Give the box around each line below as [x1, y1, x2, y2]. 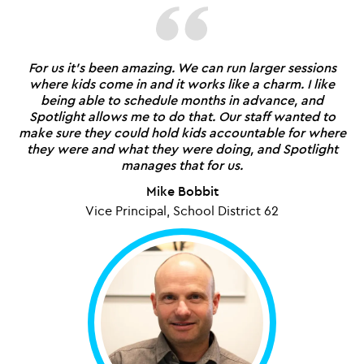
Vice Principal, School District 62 [85, 201, 279, 219]
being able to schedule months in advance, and [41, 91, 323, 108]
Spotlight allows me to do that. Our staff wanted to [28, 107, 336, 124]
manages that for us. [121, 156, 243, 173]
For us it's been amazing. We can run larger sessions [28, 58, 336, 76]
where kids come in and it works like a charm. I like [29, 75, 335, 92]
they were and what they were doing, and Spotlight [26, 140, 338, 157]
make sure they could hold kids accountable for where [18, 123, 346, 141]
